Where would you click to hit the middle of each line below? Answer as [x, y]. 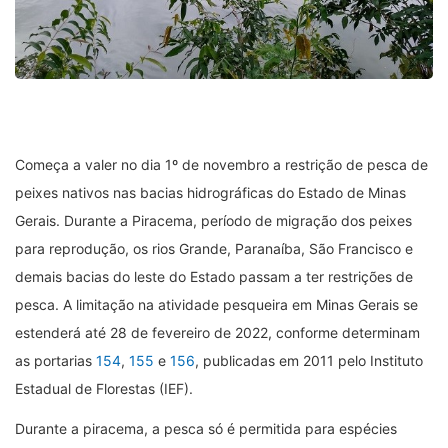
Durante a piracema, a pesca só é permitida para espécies [206, 429]
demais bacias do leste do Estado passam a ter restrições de [214, 277]
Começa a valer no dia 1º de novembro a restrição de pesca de [221, 165]
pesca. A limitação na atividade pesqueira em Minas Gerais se [216, 305]
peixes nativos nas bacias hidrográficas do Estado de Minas [210, 193]
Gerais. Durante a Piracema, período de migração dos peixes [213, 221]
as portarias [55, 361]
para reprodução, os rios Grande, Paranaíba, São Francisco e [214, 249]
